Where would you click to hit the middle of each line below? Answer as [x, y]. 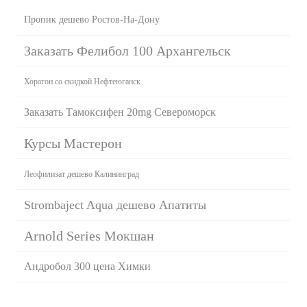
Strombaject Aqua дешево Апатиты [115, 205]
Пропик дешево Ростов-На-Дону [92, 19]
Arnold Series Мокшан [89, 235]
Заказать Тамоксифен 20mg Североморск [120, 112]
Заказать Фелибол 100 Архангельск [127, 50]
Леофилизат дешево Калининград [82, 174]
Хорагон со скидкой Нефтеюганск [82, 81]
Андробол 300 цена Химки [87, 266]
